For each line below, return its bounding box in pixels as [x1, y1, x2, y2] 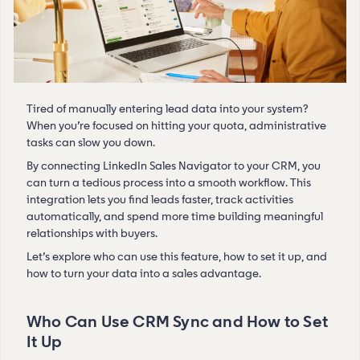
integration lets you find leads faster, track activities [27, 192, 293, 207]
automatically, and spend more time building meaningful [27, 209, 323, 223]
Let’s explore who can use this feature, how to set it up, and [27, 249, 327, 264]
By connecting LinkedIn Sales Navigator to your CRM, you [27, 158, 321, 173]
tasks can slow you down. [27, 135, 155, 149]
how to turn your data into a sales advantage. [27, 266, 261, 280]
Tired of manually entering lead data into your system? [27, 101, 309, 116]
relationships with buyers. [27, 226, 157, 240]
